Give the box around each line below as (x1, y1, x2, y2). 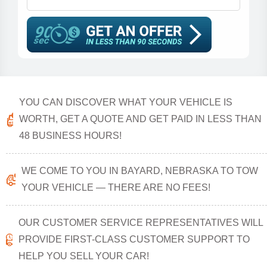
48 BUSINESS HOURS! (19, 131, 122, 141)
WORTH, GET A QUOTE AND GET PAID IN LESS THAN (19, 114, 262, 124)
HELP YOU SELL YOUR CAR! (18, 251, 150, 261)
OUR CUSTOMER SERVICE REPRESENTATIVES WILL (18, 218, 263, 228)
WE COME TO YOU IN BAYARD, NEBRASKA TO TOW (21, 166, 259, 176)
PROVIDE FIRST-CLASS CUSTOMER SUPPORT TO (18, 234, 250, 244)
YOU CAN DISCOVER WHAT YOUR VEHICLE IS (19, 97, 233, 107)
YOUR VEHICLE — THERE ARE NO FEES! (21, 182, 211, 193)
